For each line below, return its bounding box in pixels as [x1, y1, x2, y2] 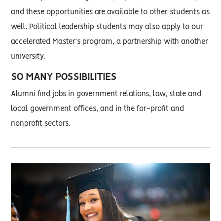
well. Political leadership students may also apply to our [11, 24, 204, 31]
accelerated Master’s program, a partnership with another [11, 38, 209, 45]
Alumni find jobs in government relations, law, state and [11, 91, 202, 98]
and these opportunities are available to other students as [11, 9, 210, 16]
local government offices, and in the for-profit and [11, 106, 184, 112]
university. [11, 53, 45, 60]
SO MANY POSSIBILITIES [11, 73, 117, 82]
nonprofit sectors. [11, 120, 71, 127]
